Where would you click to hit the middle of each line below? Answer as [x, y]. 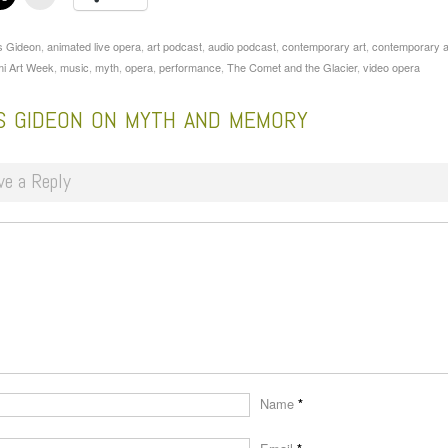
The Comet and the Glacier [292, 67]
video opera [391, 67]
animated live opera [94, 46]
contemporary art [324, 46]
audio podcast [242, 46]
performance [190, 67]
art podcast [174, 46]
